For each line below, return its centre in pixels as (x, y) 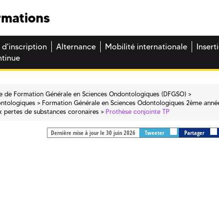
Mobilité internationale (146, 47)
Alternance (76, 47)
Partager (195, 133)
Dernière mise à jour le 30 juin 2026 (93, 133)
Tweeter (155, 133)
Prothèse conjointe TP (138, 111)
